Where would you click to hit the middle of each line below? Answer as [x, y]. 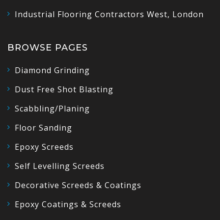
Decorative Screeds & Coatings [78, 185]
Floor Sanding [43, 127]
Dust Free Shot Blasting [64, 89]
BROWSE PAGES [48, 47]
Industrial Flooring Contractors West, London [109, 14]
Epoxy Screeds [44, 147]
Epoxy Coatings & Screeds [68, 204]
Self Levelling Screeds [60, 166]
